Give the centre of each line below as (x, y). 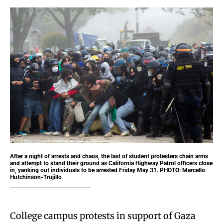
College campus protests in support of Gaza (103, 216)
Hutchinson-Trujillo (36, 177)
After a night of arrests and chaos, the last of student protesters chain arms (109, 156)
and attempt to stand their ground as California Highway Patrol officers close (111, 163)
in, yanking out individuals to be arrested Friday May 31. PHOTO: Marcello (108, 170)
